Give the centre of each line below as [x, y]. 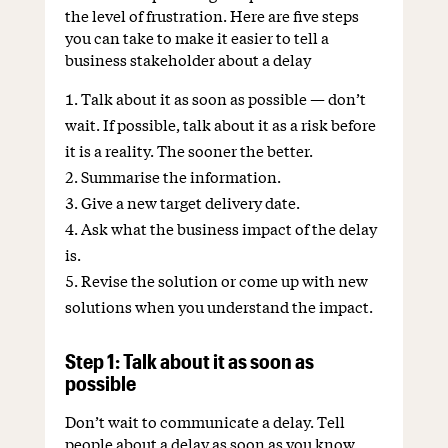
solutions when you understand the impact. [218, 306]
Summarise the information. [180, 176]
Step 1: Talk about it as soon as [189, 361]
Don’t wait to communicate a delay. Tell [204, 421]
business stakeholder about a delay [187, 59]
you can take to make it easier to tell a [196, 37]
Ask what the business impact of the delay [228, 228]
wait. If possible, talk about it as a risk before [220, 124]
